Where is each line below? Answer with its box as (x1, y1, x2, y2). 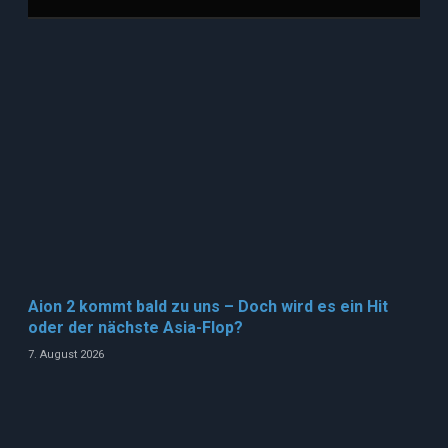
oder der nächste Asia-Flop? (28, 318, 247, 338)
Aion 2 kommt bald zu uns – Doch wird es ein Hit (28, 297, 388, 317)
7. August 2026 (28, 348, 104, 362)
